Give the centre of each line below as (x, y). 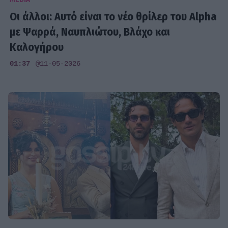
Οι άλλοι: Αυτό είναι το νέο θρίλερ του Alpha (113, 17)
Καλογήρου (37, 47)
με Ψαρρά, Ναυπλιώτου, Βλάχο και (90, 32)
